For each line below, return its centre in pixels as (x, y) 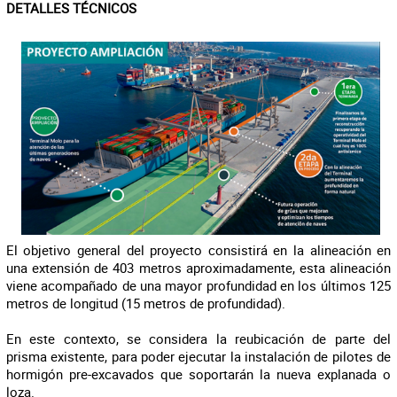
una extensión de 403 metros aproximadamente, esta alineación (198, 268)
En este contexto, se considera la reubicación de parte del (198, 339)
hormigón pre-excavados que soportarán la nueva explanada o (198, 374)
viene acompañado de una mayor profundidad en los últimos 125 (198, 285)
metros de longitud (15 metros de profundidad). (145, 303)
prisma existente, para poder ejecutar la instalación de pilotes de (198, 356)
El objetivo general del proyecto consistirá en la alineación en (198, 250)
